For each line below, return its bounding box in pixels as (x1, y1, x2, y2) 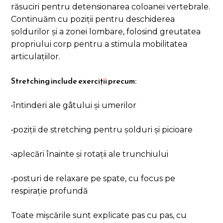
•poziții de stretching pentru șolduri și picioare (11, 125, 193, 135)
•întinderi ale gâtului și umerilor (11, 101, 137, 111)
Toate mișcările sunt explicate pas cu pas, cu (11, 211, 187, 221)
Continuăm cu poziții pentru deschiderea (11, 14, 175, 24)
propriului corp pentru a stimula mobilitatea (11, 39, 188, 49)
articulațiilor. (11, 52, 61, 62)
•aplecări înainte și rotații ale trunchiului (11, 149, 169, 159)
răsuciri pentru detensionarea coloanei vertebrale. (11, 2, 211, 12)
